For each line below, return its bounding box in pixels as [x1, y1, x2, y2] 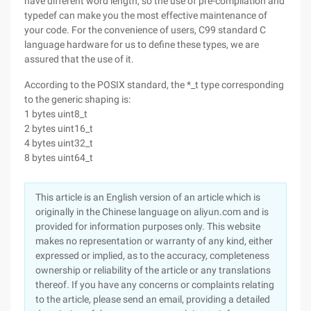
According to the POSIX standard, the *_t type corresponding [24, 79, 284, 90]
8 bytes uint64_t [24, 152, 93, 163]
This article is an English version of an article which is [35, 192, 260, 203]
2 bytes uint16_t [24, 123, 93, 134]
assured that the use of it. [24, 53, 134, 65]
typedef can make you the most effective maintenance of [24, 10, 267, 21]
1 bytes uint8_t [24, 108, 87, 119]
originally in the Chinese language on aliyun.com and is [35, 206, 269, 217]
